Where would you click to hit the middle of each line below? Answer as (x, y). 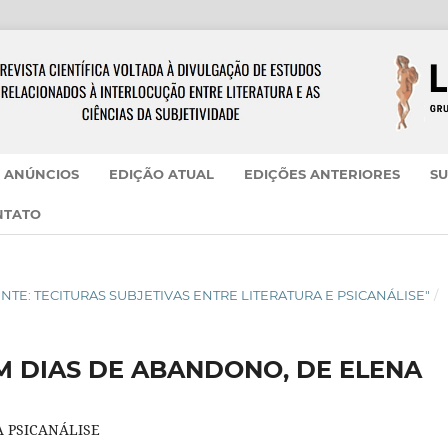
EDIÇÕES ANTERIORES (322, 174)
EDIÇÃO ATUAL (162, 174)
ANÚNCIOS (42, 174)
